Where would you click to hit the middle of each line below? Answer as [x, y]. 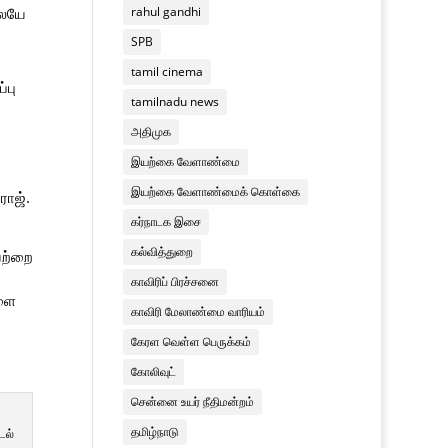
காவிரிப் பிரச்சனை [175, 281]
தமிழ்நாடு [155, 431]
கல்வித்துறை [162, 251]
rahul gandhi [166, 11]
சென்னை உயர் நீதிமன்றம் [193, 401]
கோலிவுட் [154, 371]
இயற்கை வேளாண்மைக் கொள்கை [216, 191]
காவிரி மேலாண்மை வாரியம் [198, 311]
